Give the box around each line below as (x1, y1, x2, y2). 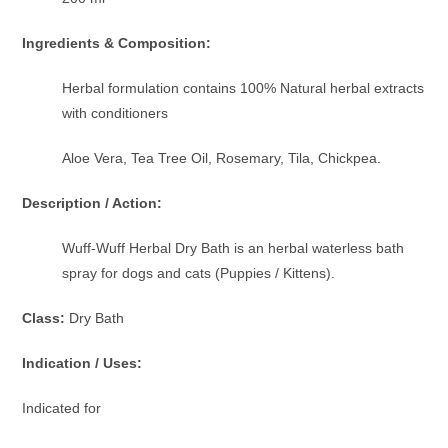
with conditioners (62, 104, 169, 121)
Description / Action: (22, 194, 167, 211)
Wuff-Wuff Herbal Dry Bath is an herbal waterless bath (62, 239, 405, 256)
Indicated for (22, 399, 102, 416)
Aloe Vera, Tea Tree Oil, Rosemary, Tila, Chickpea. (62, 149, 382, 166)
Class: (22, 309, 70, 326)
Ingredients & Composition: (22, 34, 212, 51)
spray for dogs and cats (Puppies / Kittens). (62, 264, 336, 281)
